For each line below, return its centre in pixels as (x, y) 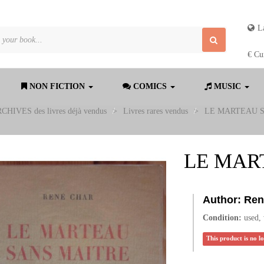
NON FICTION (57, 86)
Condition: (222, 218)
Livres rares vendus (155, 111)
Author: (222, 200)
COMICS (150, 86)
